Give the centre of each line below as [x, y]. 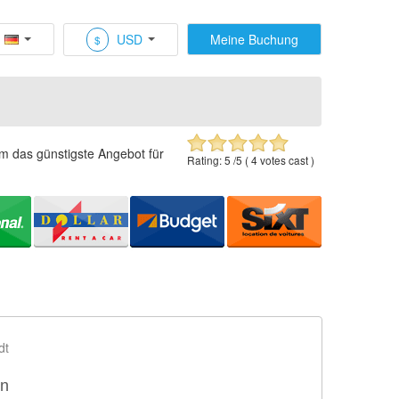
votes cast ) [286, 160]
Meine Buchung [254, 39]
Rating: [206, 160]
